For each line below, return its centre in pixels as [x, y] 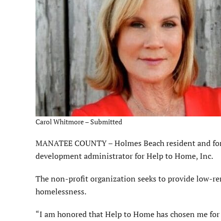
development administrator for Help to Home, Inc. [124, 156]
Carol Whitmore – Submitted [79, 122]
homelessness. [61, 192]
